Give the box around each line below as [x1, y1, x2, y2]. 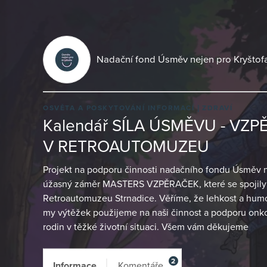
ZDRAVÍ [202, 103, 232, 112]
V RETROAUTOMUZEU [43, 136, 209, 157]
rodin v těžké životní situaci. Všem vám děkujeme [43, 221, 249, 233]
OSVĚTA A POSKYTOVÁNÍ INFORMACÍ [43, 103, 197, 112]
